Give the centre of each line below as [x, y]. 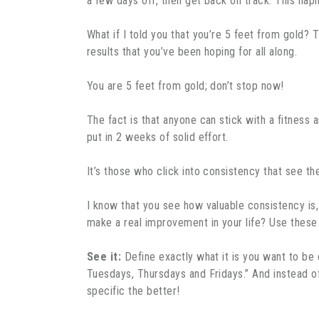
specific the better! [134, 291]
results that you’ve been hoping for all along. [192, 51]
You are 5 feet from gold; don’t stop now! [185, 85]
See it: [104, 256]
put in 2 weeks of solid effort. [158, 137]
